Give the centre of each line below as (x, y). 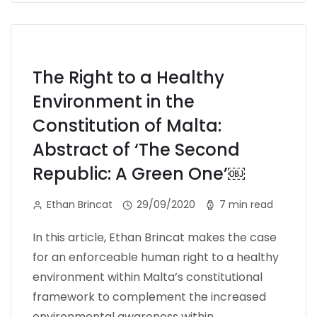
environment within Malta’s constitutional (148, 277)
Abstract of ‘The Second (136, 149)
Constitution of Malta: (127, 125)
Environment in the (114, 101)
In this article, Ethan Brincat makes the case (155, 237)
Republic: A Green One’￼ (139, 173)
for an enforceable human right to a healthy (156, 257)
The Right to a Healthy (128, 77)
